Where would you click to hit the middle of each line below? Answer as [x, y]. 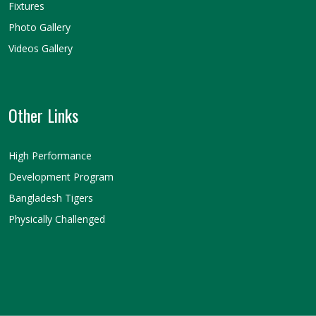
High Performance [50, 155]
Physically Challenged [57, 219]
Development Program [61, 176]
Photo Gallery [39, 27]
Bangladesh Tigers [51, 197]
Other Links [43, 115]
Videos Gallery [41, 48]
